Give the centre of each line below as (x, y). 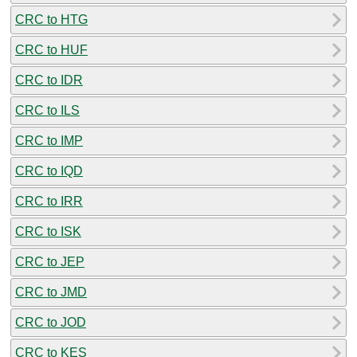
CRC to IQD (49, 171)
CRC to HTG (51, 19)
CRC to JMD (51, 292)
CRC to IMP (49, 140)
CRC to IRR (49, 201)
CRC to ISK (48, 231)
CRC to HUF (51, 49)
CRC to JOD (51, 322)
